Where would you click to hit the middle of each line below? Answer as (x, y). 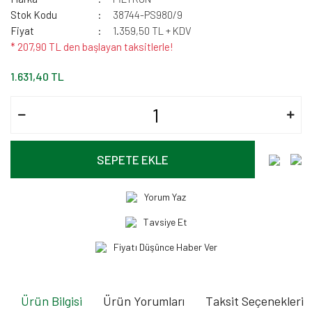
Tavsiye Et (165, 222)
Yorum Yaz (165, 197)
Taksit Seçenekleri (255, 301)
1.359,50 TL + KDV (153, 31)
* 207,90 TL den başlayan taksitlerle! (92, 47)
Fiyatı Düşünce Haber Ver (165, 247)
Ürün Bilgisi (52, 301)
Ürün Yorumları (144, 301)
